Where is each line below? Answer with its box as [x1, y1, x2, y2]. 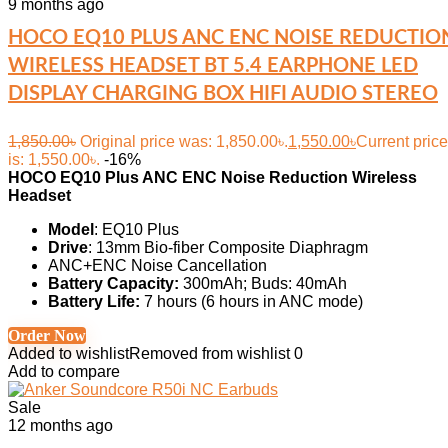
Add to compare [8, 363, 120, 380]
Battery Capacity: [48, 275, 179, 292]
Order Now [8, 327, 86, 344]
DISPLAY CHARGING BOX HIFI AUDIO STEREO [8, 84, 438, 104]
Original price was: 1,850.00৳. [80, 133, 288, 150]
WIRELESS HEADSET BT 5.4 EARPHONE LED [8, 56, 418, 76]
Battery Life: [48, 293, 140, 310]
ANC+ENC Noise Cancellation [48, 257, 267, 274]
